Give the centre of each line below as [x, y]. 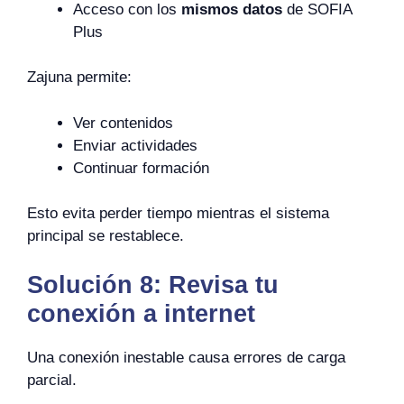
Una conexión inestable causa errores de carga [186, 357]
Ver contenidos [123, 123]
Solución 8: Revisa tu [153, 285]
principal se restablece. [106, 236]
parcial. [52, 380]
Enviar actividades [135, 145]
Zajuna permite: [79, 77]
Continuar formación [141, 168]
